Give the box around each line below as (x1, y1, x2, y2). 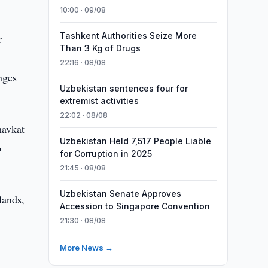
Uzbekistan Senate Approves (59, 188, 181, 199)
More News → (59, 243, 113, 252)
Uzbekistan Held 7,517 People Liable (59, 136, 211, 146)
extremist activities (59, 96, 139, 106)
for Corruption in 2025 (59, 148, 152, 159)
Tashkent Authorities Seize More (59, 31, 197, 41)
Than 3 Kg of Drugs (59, 43, 141, 53)
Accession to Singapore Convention (59, 201, 210, 211)
